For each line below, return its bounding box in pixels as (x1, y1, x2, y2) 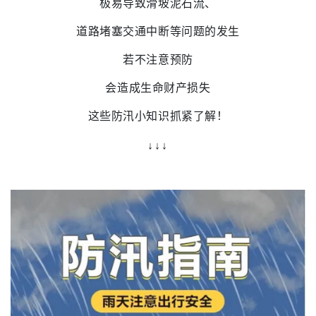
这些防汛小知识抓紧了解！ (87, 110, 229, 123)
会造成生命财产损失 (105, 82, 211, 95)
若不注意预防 (123, 54, 193, 66)
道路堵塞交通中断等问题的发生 (75, 25, 241, 38)
